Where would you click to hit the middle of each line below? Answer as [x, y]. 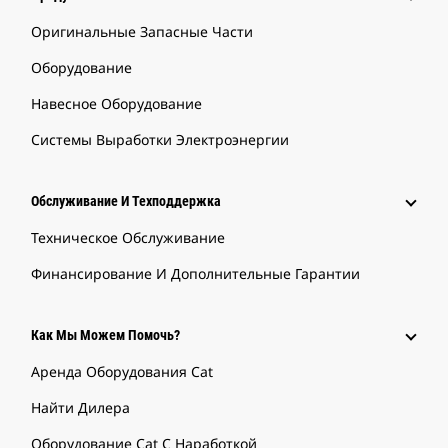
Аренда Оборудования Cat [122, 371]
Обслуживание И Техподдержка [126, 200]
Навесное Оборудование [116, 103]
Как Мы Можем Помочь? [105, 334]
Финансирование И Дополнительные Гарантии [195, 273]
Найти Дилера [80, 407]
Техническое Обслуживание [128, 237]
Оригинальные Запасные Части [142, 31]
